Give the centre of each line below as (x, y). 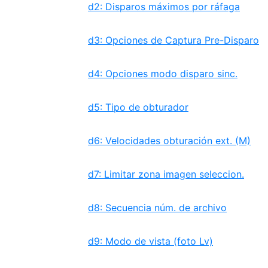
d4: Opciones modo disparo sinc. (163, 74)
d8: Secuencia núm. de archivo (157, 208)
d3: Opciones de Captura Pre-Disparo (173, 40)
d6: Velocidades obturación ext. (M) (169, 141)
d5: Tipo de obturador (138, 107)
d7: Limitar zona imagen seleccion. (166, 174)
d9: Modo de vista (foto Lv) (150, 241)
